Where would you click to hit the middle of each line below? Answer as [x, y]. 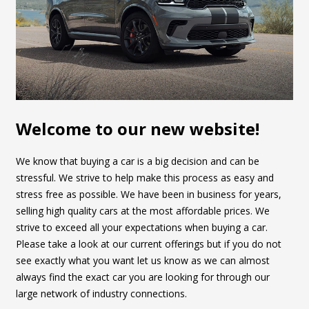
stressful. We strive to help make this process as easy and [145, 178]
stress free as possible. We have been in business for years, [149, 195]
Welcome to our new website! [138, 129]
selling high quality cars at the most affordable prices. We [143, 211]
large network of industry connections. [101, 294]
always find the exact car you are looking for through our [143, 277]
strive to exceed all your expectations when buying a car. [142, 228]
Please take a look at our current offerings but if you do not [149, 244]
